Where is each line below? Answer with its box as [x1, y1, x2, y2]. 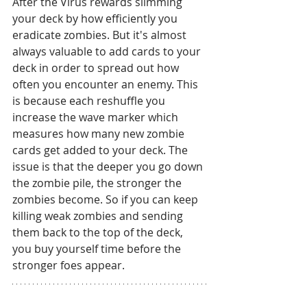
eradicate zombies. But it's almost [12, 27, 189, 42]
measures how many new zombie [12, 125, 187, 141]
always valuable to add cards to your [12, 43, 204, 59]
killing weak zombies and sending [12, 208, 186, 223]
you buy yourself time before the [12, 241, 184, 256]
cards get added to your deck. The [12, 142, 191, 158]
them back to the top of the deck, [12, 224, 186, 240]
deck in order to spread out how [12, 60, 182, 75]
